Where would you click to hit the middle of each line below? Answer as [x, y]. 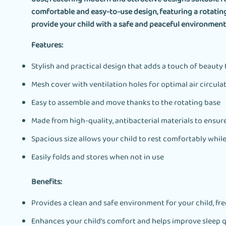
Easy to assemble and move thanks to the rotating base [126, 103]
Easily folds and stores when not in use [98, 157]
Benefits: [47, 183]
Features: [47, 45]
